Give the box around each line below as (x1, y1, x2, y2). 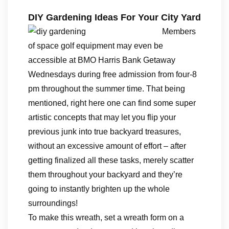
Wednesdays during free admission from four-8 (28, 70, 197, 79)
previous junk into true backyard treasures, (28, 127, 181, 136)
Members (162, 27, 196, 36)
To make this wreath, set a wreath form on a (28, 213, 184, 222)
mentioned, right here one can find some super (28, 99, 196, 107)
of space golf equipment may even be (28, 41, 163, 50)
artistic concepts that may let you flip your (28, 113, 176, 122)
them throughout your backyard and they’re (28, 170, 182, 179)
